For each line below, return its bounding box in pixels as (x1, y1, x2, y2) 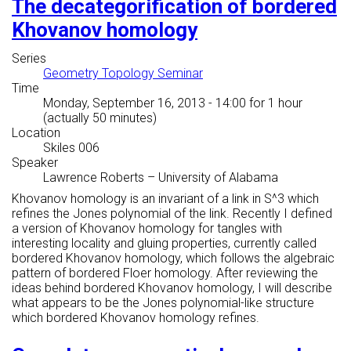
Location (12, 125, 60, 141)
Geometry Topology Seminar (43, 66, 203, 81)
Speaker (12, 155, 58, 171)
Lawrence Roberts (43, 170, 144, 186)
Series (12, 51, 46, 67)
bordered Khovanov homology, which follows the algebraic (12, 251, 335, 266)
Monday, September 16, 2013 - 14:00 (43, 96, 246, 111)
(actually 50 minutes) (43, 110, 157, 126)
